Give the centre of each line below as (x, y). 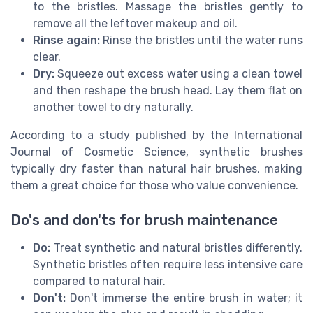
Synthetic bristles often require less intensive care (168, 264)
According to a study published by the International (156, 136)
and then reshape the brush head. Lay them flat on (168, 91)
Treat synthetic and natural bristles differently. (176, 247)
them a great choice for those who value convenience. (154, 186)
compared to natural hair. (99, 281)
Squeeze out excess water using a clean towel (179, 74)
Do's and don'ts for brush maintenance (144, 220)
